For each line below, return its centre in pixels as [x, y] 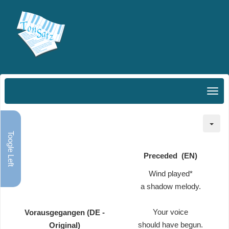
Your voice [170, 212]
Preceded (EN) [170, 156]
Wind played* [170, 174]
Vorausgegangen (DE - [65, 212]
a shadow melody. [170, 186]
